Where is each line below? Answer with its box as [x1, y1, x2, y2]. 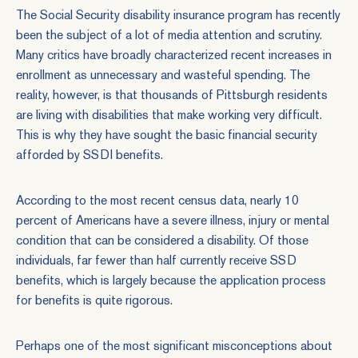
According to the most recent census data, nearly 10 [16, 193, 299, 208]
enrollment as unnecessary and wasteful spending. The [16, 67, 310, 82]
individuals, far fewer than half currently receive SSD [16, 253, 296, 268]
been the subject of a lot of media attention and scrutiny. [16, 27, 322, 42]
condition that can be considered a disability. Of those [16, 233, 308, 248]
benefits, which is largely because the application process [16, 272, 326, 288]
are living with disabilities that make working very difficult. [16, 107, 322, 122]
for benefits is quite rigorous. [16, 292, 173, 308]
